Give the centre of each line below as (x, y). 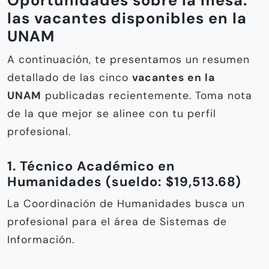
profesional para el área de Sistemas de (117, 222)
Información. (41, 240)
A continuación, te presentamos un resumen (128, 60)
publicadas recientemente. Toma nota (147, 96)
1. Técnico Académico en (91, 166)
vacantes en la (174, 78)
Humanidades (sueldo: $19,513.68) (124, 182)
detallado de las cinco (70, 78)
